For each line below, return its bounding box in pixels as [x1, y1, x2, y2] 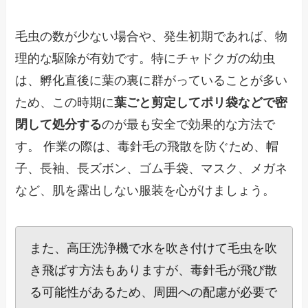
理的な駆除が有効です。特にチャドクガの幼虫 [15, 52, 276, 66]
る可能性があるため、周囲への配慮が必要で [30, 285, 278, 300]
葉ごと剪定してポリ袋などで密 [114, 96, 288, 110]
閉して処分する [15, 118, 102, 132]
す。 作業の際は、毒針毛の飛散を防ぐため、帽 [15, 140, 279, 154]
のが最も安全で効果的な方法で [102, 118, 276, 132]
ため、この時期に [15, 96, 115, 110]
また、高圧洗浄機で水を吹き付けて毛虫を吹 [30, 241, 278, 256]
